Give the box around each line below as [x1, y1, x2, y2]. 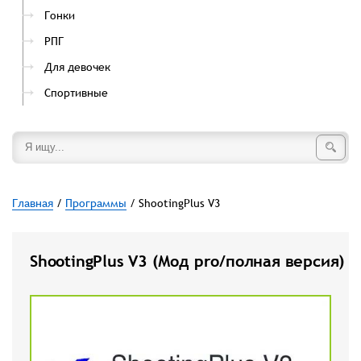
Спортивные [44, 85, 108, 100]
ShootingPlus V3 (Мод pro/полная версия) [30, 251, 345, 272]
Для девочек [44, 60, 110, 74]
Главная [12, 196, 53, 210]
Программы [65, 196, 127, 210]
